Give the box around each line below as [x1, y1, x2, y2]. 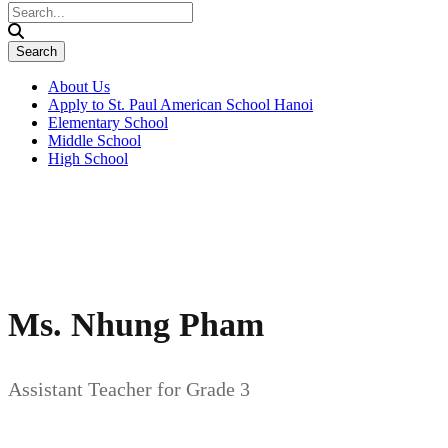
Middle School [48, 132, 141, 149]
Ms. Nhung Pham [8, 306, 264, 343]
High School [48, 150, 128, 167]
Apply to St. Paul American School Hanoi [48, 96, 313, 113]
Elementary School [48, 114, 168, 131]
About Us [48, 78, 110, 95]
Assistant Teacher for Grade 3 [8, 378, 250, 400]
